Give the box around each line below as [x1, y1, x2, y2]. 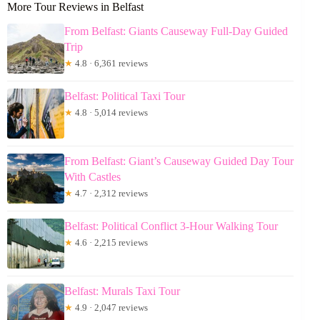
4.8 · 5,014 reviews [73, 107, 148, 119]
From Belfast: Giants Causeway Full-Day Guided [64, 25, 288, 38]
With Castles [64, 171, 121, 184]
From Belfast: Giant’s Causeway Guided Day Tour [64, 155, 294, 168]
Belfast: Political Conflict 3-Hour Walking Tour [64, 220, 278, 233]
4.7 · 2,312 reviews [73, 188, 148, 199]
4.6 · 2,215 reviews [73, 237, 148, 249]
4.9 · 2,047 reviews [73, 302, 148, 314]
